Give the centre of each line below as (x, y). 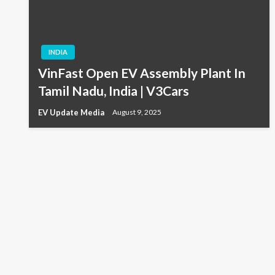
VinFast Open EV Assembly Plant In (142, 72)
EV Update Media (72, 112)
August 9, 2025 (137, 112)
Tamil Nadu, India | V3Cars (114, 90)
